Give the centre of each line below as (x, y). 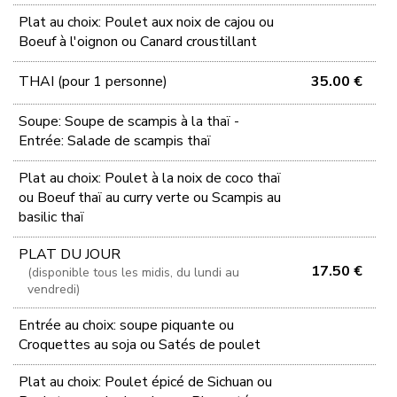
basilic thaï (52, 217)
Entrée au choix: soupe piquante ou (127, 325)
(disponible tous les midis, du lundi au (134, 272)
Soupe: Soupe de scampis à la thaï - (129, 121)
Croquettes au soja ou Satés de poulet (140, 344)
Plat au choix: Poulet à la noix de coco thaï (150, 178)
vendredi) (54, 289)
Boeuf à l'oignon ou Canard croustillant (138, 41)
